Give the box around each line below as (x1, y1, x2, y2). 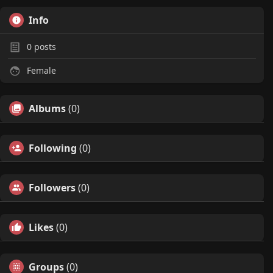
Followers (29, 181, 76, 194)
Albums (29, 102, 66, 115)
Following (29, 141, 77, 155)
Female (24, 65, 56, 76)
